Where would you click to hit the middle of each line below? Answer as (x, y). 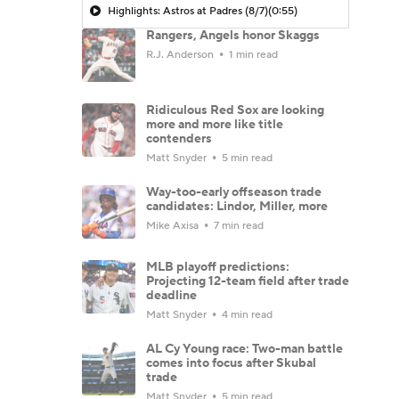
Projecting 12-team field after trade (248, 281)
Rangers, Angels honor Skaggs (233, 35)
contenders (179, 138)
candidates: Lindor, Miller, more (237, 206)
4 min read (246, 314)
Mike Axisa (174, 225)
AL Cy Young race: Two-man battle (244, 349)
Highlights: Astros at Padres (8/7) (188, 11)
